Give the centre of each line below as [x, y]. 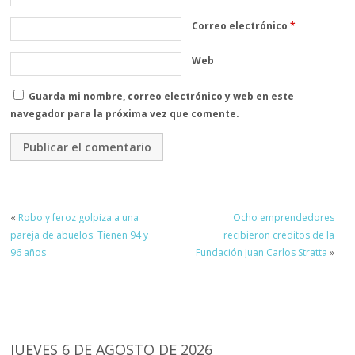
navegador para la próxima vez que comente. [125, 113]
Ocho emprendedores [283, 218]
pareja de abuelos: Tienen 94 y [80, 235]
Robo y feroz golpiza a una [79, 218]
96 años [29, 253]
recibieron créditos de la [279, 235]
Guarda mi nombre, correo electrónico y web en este [162, 96]
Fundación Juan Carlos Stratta [261, 253]
